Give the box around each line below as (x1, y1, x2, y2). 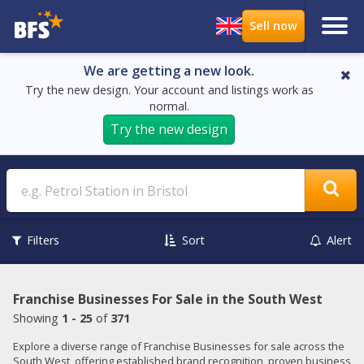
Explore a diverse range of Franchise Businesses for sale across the (13, 338, 344, 353)
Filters (27, 232, 60, 249)
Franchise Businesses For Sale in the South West (13, 289, 323, 308)
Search (305, 169, 346, 188)
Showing (13, 310, 62, 326)
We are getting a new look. (84, 62, 254, 80)
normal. (149, 98, 189, 114)
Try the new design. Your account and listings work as (24, 82, 314, 97)
